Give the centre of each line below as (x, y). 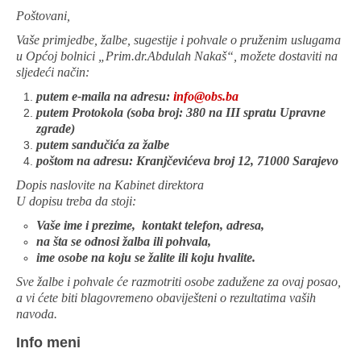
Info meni (48, 342)
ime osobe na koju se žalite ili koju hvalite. (146, 257)
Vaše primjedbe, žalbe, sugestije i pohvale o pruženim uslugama (178, 40)
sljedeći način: (53, 72)
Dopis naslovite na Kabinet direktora (110, 185)
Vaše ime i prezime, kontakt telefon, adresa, (150, 225)
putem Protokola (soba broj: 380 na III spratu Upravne (181, 112)
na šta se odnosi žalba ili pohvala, (124, 241)
